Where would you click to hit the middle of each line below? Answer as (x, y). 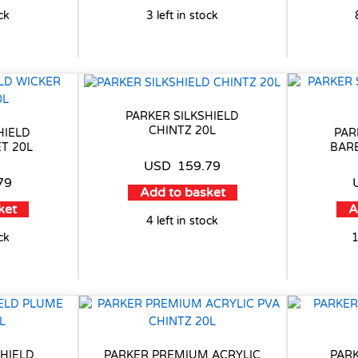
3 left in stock (183, 16)
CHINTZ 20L (183, 130)
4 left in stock (183, 221)
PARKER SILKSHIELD (183, 116)
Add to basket (182, 192)
